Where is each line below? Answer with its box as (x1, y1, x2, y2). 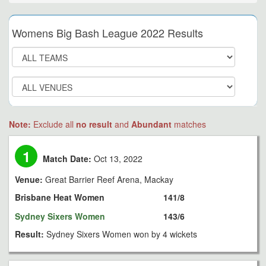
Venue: (15, 173, 45, 185)
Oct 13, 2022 (91, 153, 143, 164)
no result (76, 118, 112, 130)
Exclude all (33, 118, 76, 130)
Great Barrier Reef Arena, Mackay (45, 173, 173, 185)
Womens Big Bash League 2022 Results (12, 25, 203, 40)
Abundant (131, 118, 172, 130)
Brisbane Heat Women (15, 191, 104, 203)
